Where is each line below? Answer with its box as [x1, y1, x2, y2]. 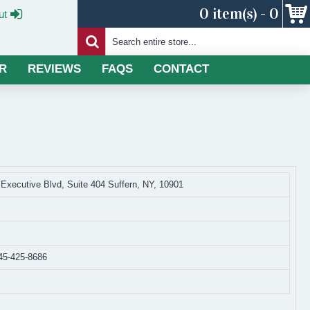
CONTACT [153, 62, 209, 75]
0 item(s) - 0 [199, 4, 279, 23]
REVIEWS [27, 62, 81, 75]
